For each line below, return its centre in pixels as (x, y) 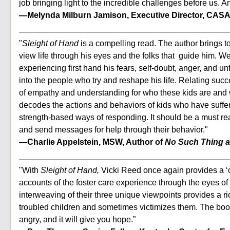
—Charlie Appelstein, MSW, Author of (92, 142)
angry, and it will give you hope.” (77, 219)
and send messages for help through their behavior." (113, 130)
